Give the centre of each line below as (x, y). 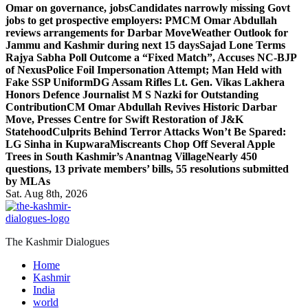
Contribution (36, 107)
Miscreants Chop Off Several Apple (192, 144)
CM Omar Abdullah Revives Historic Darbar (172, 107)
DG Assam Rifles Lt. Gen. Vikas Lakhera (189, 82)
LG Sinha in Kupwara (58, 144)
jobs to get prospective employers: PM (94, 20)
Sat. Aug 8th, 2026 (46, 194)
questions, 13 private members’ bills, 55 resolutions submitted (147, 169)
